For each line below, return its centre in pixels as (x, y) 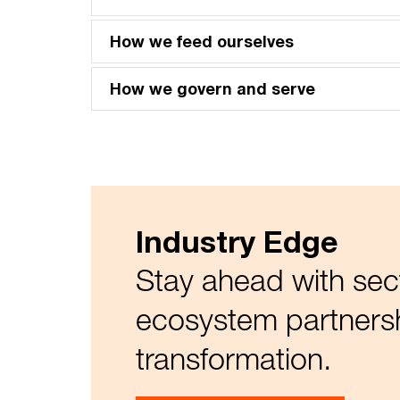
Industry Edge (239, 242)
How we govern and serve (212, 89)
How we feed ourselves (202, 42)
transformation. (233, 359)
